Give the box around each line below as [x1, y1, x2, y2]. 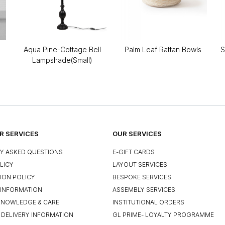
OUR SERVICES [113, 129, 162, 138]
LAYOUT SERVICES [113, 160, 167, 168]
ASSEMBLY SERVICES [113, 186, 175, 194]
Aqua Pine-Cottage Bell [24, 45, 101, 54]
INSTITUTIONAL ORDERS [113, 198, 184, 206]
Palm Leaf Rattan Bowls [124, 45, 201, 54]
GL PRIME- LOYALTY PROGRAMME [113, 211, 214, 219]
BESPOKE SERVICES [113, 173, 171, 181]
